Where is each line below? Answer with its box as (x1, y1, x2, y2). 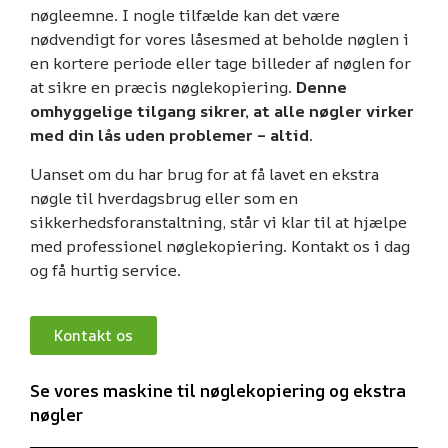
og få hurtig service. (30, 258, 181, 281)
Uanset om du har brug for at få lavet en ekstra (30, 162, 379, 185)
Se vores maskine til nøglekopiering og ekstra (30, 379, 406, 403)
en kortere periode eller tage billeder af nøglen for (30, 52, 411, 75)
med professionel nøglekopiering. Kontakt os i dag (30, 234, 410, 257)
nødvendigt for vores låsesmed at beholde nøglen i (30, 28, 409, 51)
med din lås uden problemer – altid (30, 124, 309, 147)
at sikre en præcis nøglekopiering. (30, 76, 296, 99)
